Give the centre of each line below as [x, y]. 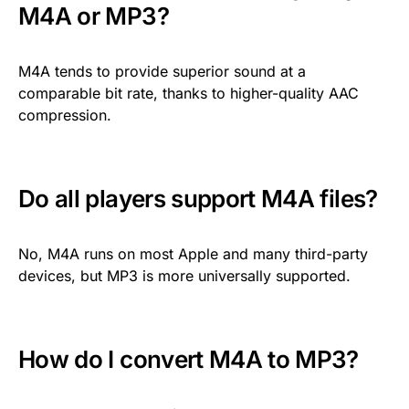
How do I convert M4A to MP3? [189, 359]
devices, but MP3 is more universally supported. [184, 275]
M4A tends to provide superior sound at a [162, 71]
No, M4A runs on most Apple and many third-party [193, 253]
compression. [65, 115]
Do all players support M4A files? [198, 198]
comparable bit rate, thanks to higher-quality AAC [189, 93]
